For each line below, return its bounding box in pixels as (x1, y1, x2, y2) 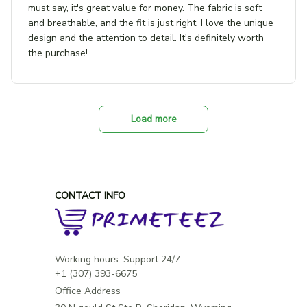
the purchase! (28, 47, 88, 60)
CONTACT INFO (55, 189, 125, 202)
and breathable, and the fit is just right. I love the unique (28, 16, 273, 30)
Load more (130, 112, 177, 126)
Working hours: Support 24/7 (55, 253, 180, 266)
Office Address (55, 284, 121, 297)
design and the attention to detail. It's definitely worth (28, 32, 264, 45)
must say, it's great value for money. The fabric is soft (28, 1, 262, 15)
